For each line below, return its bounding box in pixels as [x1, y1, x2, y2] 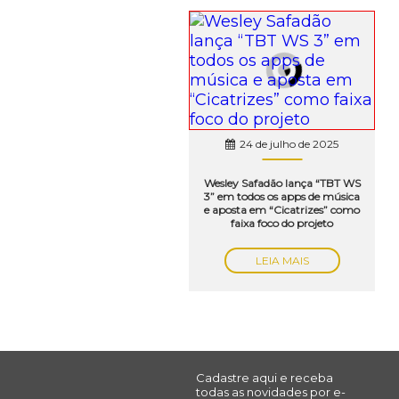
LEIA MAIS [255, 253, 309, 267]
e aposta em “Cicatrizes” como [204, 202, 361, 216]
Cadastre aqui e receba [196, 370, 333, 385]
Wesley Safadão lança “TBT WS [203, 175, 361, 190]
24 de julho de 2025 [240, 136, 339, 151]
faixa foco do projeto [231, 216, 334, 230]
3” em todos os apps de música [204, 189, 361, 203]
